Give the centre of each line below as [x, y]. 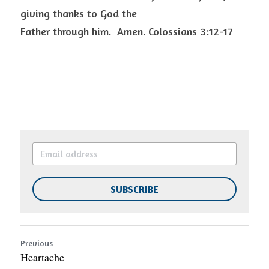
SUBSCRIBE [134, 189]
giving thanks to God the [79, 13]
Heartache [42, 257]
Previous [37, 243]
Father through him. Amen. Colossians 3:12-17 [128, 31]
